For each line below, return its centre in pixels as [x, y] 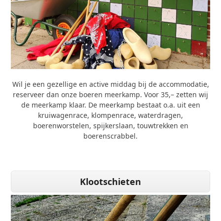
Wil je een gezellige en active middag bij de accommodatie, [110, 84]
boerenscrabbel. [110, 136]
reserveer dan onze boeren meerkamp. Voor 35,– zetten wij [110, 94]
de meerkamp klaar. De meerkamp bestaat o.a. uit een [110, 105]
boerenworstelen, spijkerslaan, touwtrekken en [110, 125]
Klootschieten [110, 181]
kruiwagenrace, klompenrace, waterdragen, [110, 115]
